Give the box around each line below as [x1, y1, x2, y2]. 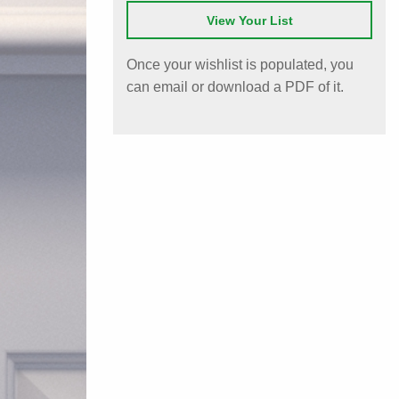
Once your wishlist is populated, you [126, 56, 354, 72]
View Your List [206, 12, 293, 28]
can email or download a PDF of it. [126, 78, 344, 94]
